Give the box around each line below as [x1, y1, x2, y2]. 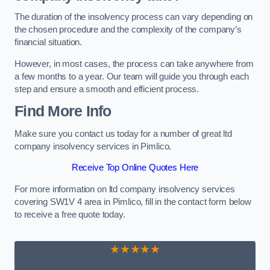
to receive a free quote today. [14, 209, 125, 219]
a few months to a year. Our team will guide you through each [14, 71, 250, 81]
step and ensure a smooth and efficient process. [14, 84, 199, 94]
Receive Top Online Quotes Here [71, 163, 199, 173]
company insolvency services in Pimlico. [14, 141, 172, 151]
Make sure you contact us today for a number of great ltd [14, 128, 232, 139]
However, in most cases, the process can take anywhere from [14, 58, 254, 69]
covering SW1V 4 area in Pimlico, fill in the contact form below [14, 196, 251, 207]
